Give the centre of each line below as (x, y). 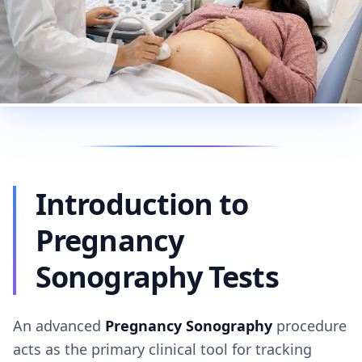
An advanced (59, 326)
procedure (309, 326)
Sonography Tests (157, 277)
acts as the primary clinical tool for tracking (162, 349)
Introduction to (142, 204)
